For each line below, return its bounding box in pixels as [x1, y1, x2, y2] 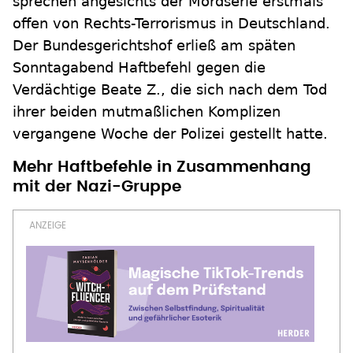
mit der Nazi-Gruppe [13, 179, 181, 195]
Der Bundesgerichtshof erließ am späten [13, 37, 295, 54]
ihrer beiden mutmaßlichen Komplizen [13, 103, 281, 120]
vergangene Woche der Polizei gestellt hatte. [13, 125, 328, 142]
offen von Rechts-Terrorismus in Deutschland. [13, 15, 330, 32]
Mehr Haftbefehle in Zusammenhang [13, 159, 311, 175]
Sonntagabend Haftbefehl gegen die [13, 59, 266, 76]
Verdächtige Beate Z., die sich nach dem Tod [13, 81, 327, 98]
